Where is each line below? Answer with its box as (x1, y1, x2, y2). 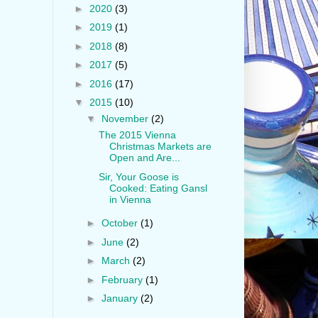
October (101, 217, 141, 229)
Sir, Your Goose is (98, 170, 179, 182)
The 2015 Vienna (98, 129, 176, 141)
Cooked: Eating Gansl (109, 182, 207, 194)
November (101, 113, 151, 125)
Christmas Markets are (109, 141, 212, 153)
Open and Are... (109, 152, 180, 164)
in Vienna (109, 193, 151, 205)
